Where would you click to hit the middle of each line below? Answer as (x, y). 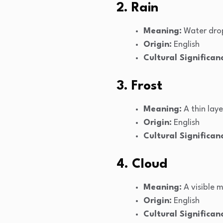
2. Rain (137, 8)
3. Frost (139, 86)
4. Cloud (142, 165)
